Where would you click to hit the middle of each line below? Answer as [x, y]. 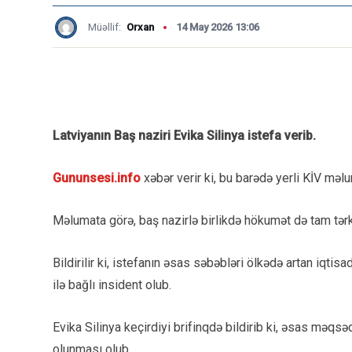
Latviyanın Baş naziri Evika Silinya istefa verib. [184, 136]
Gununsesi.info [98, 178]
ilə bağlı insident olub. [112, 285]
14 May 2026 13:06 [218, 27]
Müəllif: [106, 27]
